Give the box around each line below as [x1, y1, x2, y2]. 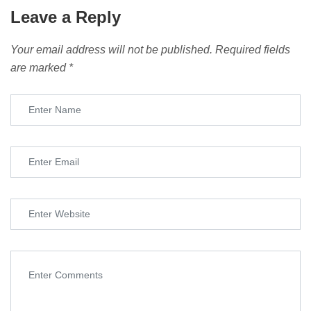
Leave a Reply [10, 7, 121, 26]
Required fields [215, 43, 290, 56]
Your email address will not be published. [10, 43, 212, 56]
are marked [10, 61, 69, 74]
